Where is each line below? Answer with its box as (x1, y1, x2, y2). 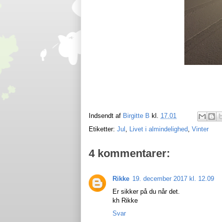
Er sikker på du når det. (112, 188, 180, 195)
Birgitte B (123, 112, 150, 120)
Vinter (192, 125, 209, 133)
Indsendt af (89, 112, 123, 120)
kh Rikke (112, 197, 138, 204)
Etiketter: (89, 125, 117, 133)
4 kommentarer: (89, 147, 170, 160)
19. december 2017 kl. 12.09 (132, 175, 214, 182)
